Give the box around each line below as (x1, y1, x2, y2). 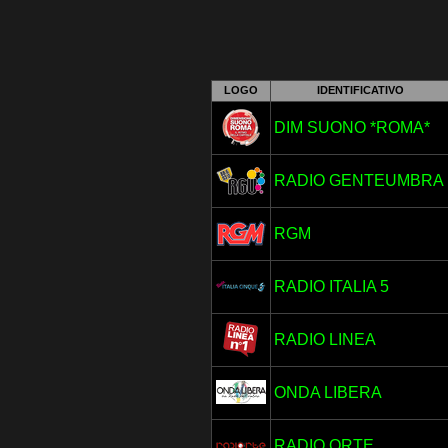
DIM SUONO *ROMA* (273, 119, 430, 136)
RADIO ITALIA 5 (273, 278, 389, 295)
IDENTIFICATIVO (317, 84, 404, 96)
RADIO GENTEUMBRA (273, 172, 444, 189)
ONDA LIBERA (273, 384, 382, 401)
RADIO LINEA (273, 331, 376, 348)
